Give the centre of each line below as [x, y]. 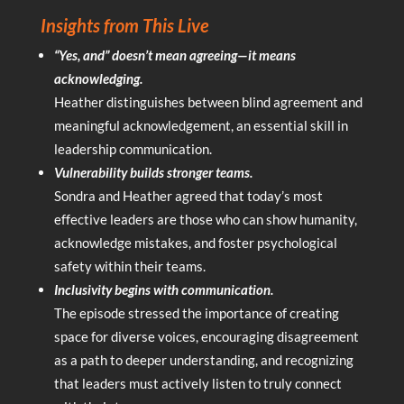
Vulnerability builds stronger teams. [153, 172]
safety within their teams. [129, 266]
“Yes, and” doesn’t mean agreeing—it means [174, 55]
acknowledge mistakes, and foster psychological [195, 242]
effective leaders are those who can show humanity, [205, 219]
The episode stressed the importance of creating [196, 312]
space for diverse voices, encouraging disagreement [206, 336]
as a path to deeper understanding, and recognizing [203, 359]
